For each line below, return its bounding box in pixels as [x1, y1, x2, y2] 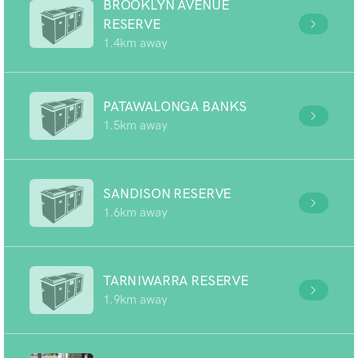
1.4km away [103, 36, 167, 50]
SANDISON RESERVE [103, 185, 232, 201]
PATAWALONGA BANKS [103, 98, 248, 114]
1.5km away [103, 118, 167, 133]
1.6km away [103, 205, 167, 220]
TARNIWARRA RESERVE [103, 272, 249, 288]
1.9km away [103, 292, 167, 307]
